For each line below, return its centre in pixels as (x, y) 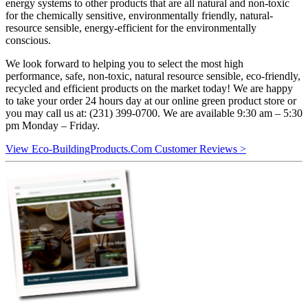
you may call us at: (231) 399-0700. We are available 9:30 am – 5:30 (154, 113)
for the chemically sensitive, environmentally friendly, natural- (139, 15)
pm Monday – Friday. (54, 125)
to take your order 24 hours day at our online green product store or (151, 100)
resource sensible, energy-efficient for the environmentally (131, 27)
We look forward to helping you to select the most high (124, 63)
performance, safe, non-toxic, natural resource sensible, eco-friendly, (153, 76)
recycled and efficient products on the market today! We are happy (149, 88)
